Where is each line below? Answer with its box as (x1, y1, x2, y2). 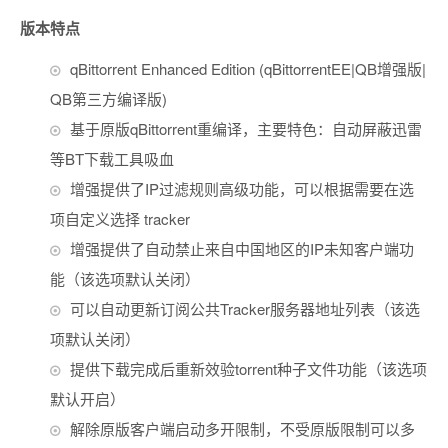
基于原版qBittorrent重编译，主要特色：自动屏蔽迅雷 (70, 118, 422, 140)
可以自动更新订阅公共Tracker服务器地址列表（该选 (70, 298, 420, 320)
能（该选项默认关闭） (50, 268, 200, 290)
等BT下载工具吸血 (50, 148, 174, 170)
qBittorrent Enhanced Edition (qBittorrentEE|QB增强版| (70, 58, 426, 80)
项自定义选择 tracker (50, 208, 190, 230)
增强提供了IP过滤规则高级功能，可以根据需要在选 (70, 178, 414, 200)
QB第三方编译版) (50, 88, 167, 110)
